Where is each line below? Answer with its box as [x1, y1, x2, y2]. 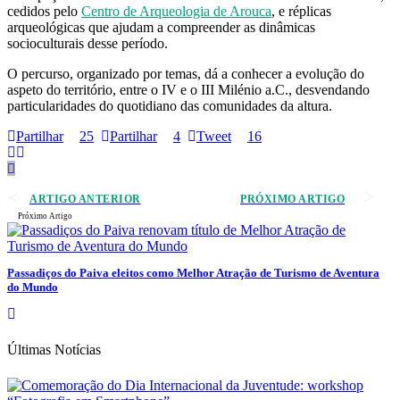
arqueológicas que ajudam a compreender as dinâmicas [7, 19, 315, 35]
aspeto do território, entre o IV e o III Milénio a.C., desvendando [7, 81, 370, 97]
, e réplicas [271, 3, 331, 19]
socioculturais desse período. [7, 35, 168, 51]
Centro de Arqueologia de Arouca [81, 3, 271, 19]
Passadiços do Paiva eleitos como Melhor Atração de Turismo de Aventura [7, 265, 379, 279]
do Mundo [7, 279, 58, 294]
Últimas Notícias [7, 342, 101, 358]
